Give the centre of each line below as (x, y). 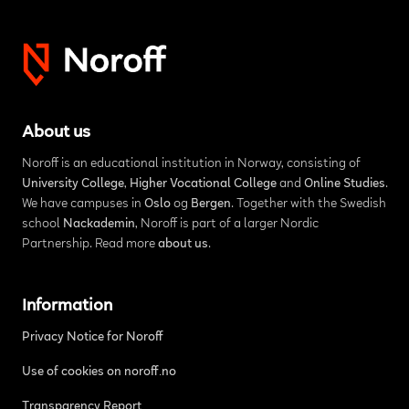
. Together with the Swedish (308, 205)
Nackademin (99, 225)
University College (73, 185)
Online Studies (344, 185)
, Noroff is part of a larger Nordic (226, 225)
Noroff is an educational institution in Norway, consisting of (191, 165)
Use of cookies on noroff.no (99, 373)
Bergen (210, 205)
